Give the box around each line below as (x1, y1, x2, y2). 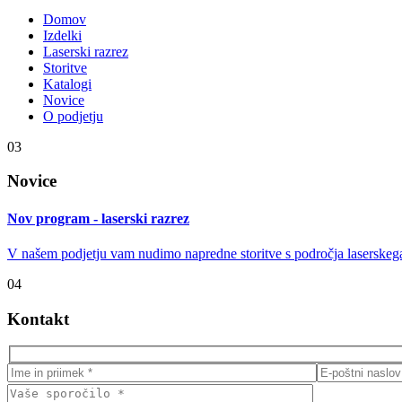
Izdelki (43, 27, 82, 43)
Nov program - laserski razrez (7, 210, 189, 226)
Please (8, 382, 44, 398)
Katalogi (43, 75, 92, 92)
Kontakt (7, 309, 69, 328)
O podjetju (43, 108, 103, 124)
